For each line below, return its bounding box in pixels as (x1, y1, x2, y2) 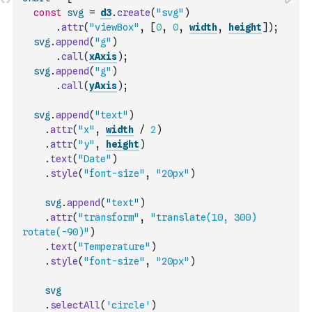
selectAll (50, 299, 100, 311)
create (117, 7, 150, 18)
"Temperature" (78, 241, 150, 252)
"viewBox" (89, 22, 139, 33)
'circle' (106, 299, 150, 311)
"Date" (78, 153, 111, 164)
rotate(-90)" (22, 226, 89, 237)
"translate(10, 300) (150, 212, 256, 223)
